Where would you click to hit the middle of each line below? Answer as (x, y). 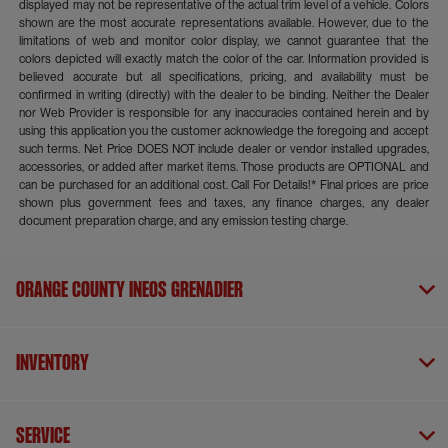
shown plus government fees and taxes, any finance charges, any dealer (224, 203)
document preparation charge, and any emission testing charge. (184, 221)
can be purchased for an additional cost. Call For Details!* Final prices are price (224, 185)
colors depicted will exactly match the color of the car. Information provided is (224, 59)
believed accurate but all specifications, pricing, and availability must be (224, 77)
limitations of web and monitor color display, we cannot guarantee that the (224, 41)
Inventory (52, 364)
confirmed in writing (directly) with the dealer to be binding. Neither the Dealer (224, 95)
